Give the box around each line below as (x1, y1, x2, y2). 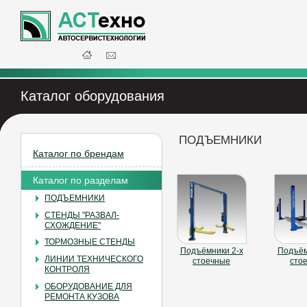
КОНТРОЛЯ (45, 264, 90, 274)
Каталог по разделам (33, 174, 128, 186)
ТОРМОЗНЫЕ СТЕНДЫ (45, 237, 135, 247)
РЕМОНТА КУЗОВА (45, 291, 119, 302)
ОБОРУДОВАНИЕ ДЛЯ (45, 281, 132, 291)
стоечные (193, 256, 231, 267)
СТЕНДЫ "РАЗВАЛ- (45, 210, 119, 220)
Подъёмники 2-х (180, 246, 243, 256)
